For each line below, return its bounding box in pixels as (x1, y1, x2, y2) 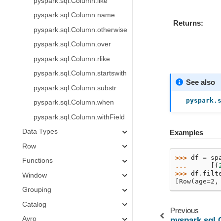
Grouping (22, 186, 51, 193)
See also (185, 77, 215, 86)
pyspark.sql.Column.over (33, 40, 111, 48)
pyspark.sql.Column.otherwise (33, 26, 127, 34)
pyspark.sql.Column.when (33, 99, 114, 106)
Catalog (22, 200, 46, 208)
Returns (173, 19, 201, 28)
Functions (22, 157, 53, 164)
